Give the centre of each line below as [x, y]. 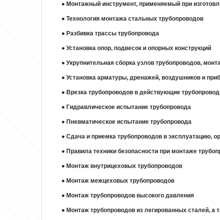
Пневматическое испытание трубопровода [129, 122]
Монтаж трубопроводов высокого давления [130, 196]
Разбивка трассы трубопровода [113, 34]
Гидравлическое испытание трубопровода [129, 107]
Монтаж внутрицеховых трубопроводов [124, 166]
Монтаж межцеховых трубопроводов [120, 181]
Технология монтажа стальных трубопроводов [135, 19]
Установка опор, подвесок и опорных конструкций [139, 48]
